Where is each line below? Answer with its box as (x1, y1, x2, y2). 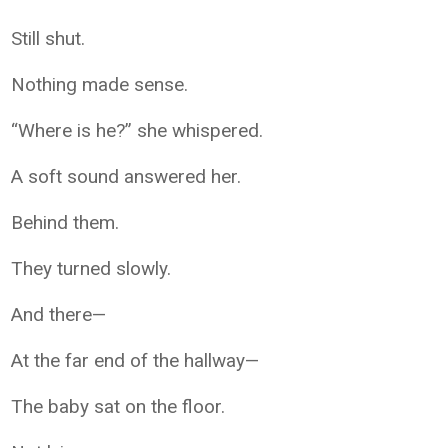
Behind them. (11, 211, 120, 234)
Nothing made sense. (11, 73, 189, 96)
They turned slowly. (11, 257, 172, 280)
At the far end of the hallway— (11, 349, 260, 372)
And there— (11, 303, 107, 326)
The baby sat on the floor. (11, 395, 226, 418)
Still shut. (11, 27, 86, 50)
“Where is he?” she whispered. (11, 119, 264, 142)
